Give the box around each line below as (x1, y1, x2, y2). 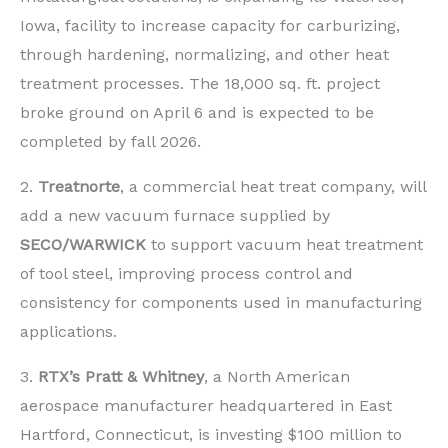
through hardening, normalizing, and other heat (20, 44, 389, 64)
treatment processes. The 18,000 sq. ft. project (20, 73, 380, 93)
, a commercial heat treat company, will (120, 176, 426, 196)
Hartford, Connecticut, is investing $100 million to (20, 424, 402, 444)
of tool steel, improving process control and (20, 263, 353, 283)
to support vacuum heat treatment (146, 234, 423, 254)
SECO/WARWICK (20, 234, 146, 254)
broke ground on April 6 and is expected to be (20, 102, 374, 122)
